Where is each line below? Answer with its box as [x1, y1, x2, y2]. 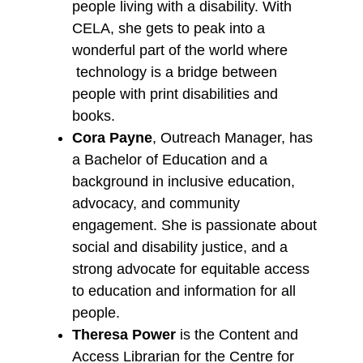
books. [71, 108, 119, 125]
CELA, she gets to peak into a [71, 20, 265, 37]
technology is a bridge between [71, 64, 277, 81]
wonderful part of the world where [71, 42, 288, 59]
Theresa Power [71, 327, 176, 344]
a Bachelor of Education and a [71, 152, 267, 169]
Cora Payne [71, 130, 152, 147]
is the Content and [175, 327, 298, 344]
